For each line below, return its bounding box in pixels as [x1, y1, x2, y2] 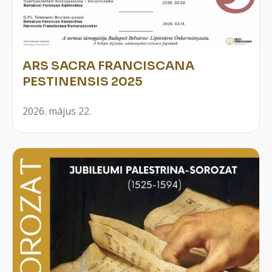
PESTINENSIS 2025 [22, 74, 143, 90]
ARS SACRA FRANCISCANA [22, 58, 194, 74]
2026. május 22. [22, 104, 91, 118]
